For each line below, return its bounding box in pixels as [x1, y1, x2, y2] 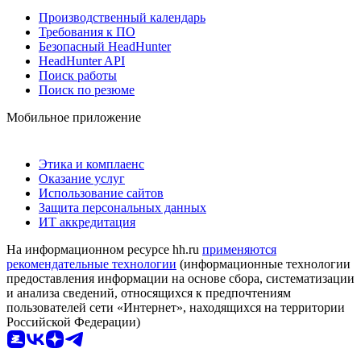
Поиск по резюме [39, 82, 135, 97]
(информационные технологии [176, 256, 351, 271]
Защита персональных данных [39, 200, 206, 214]
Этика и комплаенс [39, 156, 144, 171]
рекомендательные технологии [6, 256, 176, 271]
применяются [202, 242, 276, 256]
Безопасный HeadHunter [39, 39, 171, 53]
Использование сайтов [39, 185, 164, 200]
